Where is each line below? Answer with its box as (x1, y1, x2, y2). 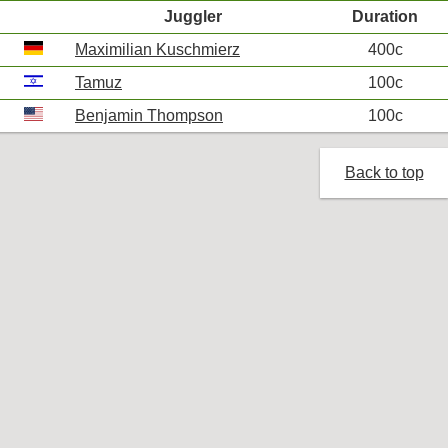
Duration (352, 8, 418, 25)
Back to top (344, 164, 424, 181)
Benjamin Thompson (75, 107, 223, 124)
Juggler (164, 8, 222, 25)
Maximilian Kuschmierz (75, 41, 240, 58)
